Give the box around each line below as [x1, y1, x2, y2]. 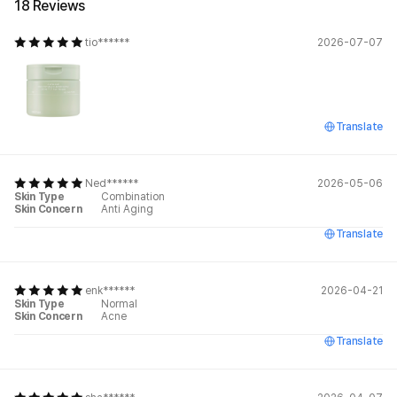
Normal [101, 298, 137, 311]
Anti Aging [101, 203, 153, 216]
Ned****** [85, 177, 138, 191]
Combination [101, 191, 165, 204]
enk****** [85, 284, 135, 298]
